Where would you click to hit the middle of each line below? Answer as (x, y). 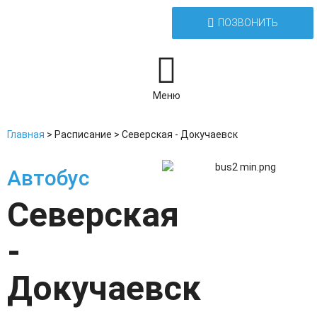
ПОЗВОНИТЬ (248, 23)
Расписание (83, 134)
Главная (26, 134)
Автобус (48, 178)
